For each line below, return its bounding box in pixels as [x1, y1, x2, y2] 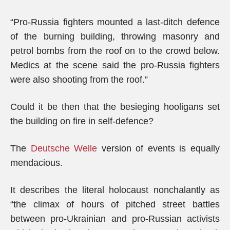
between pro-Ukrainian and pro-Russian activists [10, 214, 220, 224]
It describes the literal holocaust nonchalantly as [10, 185, 220, 195]
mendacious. [10, 158, 63, 168]
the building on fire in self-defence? [10, 116, 154, 126]
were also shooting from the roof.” [10, 74, 148, 85]
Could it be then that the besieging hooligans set [10, 102, 220, 112]
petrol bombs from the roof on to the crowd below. [10, 46, 220, 56]
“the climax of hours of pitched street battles [10, 199, 220, 209]
